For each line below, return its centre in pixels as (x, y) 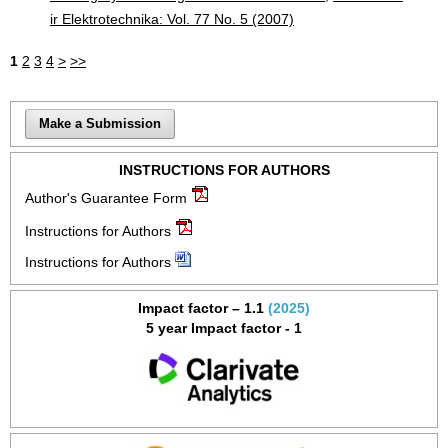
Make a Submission (100, 123)
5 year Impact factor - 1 (224, 327)
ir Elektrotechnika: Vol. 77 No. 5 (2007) (172, 18)
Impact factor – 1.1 (201, 307)
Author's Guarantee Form (106, 197)
